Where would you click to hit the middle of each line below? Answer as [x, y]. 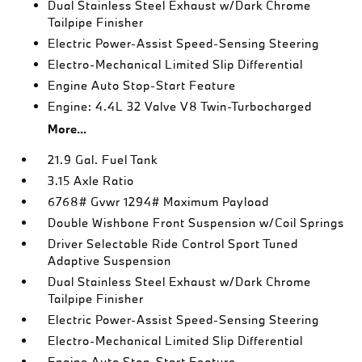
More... [67, 129]
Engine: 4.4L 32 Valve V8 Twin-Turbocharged [180, 106]
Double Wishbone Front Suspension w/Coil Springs [196, 223]
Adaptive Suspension [110, 261]
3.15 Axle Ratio [91, 181]
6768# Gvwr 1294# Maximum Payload [159, 202]
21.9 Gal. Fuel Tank [103, 160]
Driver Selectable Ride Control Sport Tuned [173, 244]
